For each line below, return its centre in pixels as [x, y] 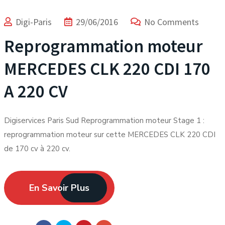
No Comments [172, 22]
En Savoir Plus [59, 188]
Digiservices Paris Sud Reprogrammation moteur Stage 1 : [104, 121]
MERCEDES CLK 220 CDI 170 [107, 69]
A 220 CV [36, 91]
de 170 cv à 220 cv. [37, 149]
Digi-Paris [34, 22]
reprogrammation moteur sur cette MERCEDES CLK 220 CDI [110, 135]
